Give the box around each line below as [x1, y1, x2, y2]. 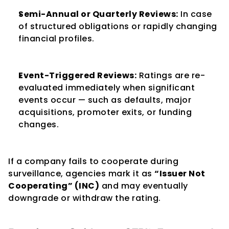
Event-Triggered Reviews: [18, 70, 136, 81]
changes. [18, 119, 59, 130]
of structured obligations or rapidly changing [18, 20, 217, 32]
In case [178, 8, 212, 20]
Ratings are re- [136, 70, 205, 81]
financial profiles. [18, 33, 95, 44]
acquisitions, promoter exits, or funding [18, 106, 192, 118]
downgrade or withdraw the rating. [8, 192, 161, 204]
